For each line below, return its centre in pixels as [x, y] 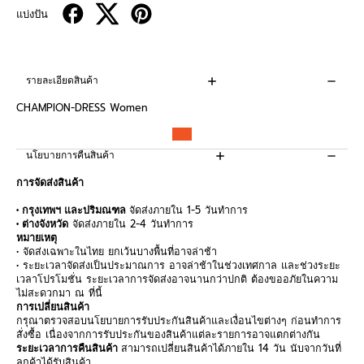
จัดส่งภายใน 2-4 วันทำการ [133, 224]
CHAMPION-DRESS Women [82, 108]
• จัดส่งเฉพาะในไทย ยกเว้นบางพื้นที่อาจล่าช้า [117, 251]
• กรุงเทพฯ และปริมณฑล [73, 210]
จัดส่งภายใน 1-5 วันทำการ [191, 210]
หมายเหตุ [37, 238]
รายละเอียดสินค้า [62, 80]
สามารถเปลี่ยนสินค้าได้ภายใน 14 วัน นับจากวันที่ [231, 348]
